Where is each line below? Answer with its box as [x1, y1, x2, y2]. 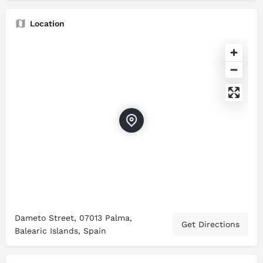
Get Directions [181, 220, 240, 230]
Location [30, 19, 65, 29]
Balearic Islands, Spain [15, 226, 106, 236]
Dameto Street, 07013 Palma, [15, 213, 132, 223]
